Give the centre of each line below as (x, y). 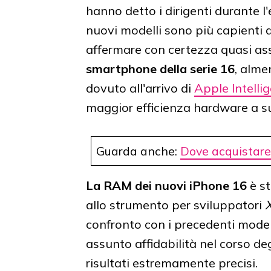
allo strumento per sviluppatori (175, 205)
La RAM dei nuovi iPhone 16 (166, 186)
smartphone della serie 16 (160, 69)
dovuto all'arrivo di (140, 88)
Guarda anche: (138, 151)
